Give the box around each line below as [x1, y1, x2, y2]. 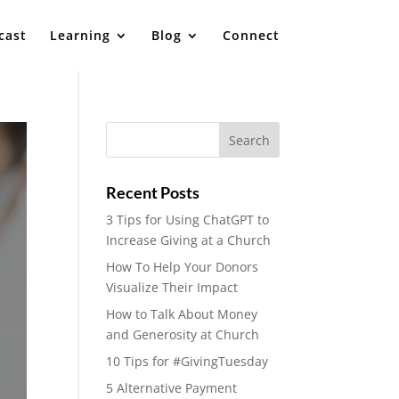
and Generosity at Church [106, 326, 260, 343]
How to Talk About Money [106, 305, 258, 322]
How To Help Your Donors [106, 258, 259, 275]
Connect [222, 27, 280, 44]
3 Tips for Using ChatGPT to [106, 211, 270, 228]
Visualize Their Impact [106, 279, 239, 296]
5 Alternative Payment [106, 379, 238, 396]
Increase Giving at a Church [106, 232, 272, 248]
